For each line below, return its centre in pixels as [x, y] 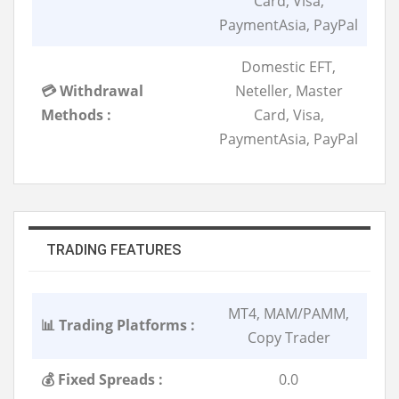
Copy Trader [289, 337]
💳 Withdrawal [92, 90]
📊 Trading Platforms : [118, 325]
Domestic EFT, [289, 66]
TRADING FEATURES [114, 249]
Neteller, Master [289, 90]
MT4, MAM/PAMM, [289, 313]
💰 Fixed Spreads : [102, 379]
